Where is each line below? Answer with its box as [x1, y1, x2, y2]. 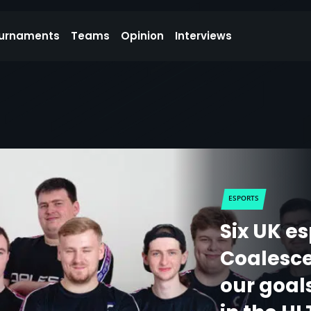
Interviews [175, 28, 232, 43]
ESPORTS [228, 193, 260, 203]
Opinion [121, 28, 164, 43]
